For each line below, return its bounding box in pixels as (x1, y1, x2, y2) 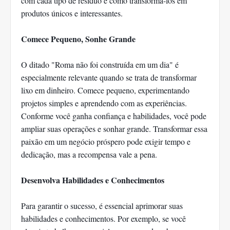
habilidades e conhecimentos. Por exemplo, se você (21, 213, 186, 224)
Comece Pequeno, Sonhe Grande (21, 33, 136, 45)
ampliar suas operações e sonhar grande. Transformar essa (21, 123, 207, 135)
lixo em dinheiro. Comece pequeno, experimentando (21, 85, 189, 96)
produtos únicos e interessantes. (21, 8, 123, 19)
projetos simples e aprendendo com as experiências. (21, 98, 187, 109)
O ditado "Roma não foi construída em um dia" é (21, 59, 179, 70)
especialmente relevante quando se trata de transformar (21, 72, 197, 83)
